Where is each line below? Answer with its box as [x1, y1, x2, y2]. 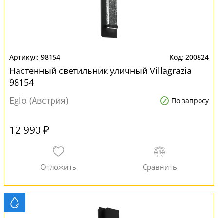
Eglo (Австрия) [9, 94, 68, 106]
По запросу [171, 96, 209, 105]
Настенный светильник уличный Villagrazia [9, 65, 192, 76]
